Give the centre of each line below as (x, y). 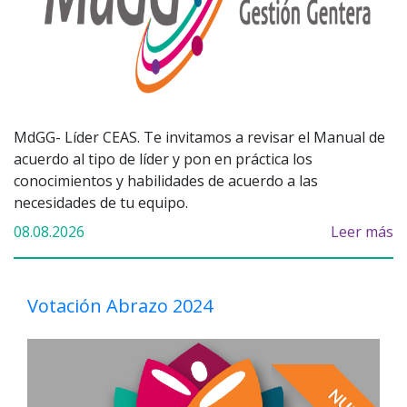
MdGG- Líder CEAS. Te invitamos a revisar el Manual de (199, 137)
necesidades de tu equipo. (101, 202)
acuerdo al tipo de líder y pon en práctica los (163, 159)
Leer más (362, 231)
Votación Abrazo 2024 (120, 305)
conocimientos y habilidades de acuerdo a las (166, 180)
